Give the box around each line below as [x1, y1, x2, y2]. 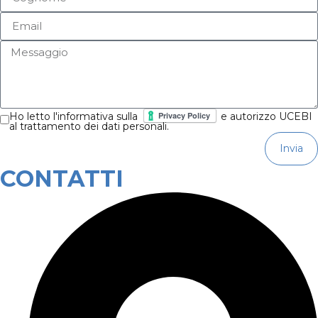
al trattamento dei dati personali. [9, 119, 169, 133]
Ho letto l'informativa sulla [9, 109, 143, 123]
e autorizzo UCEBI [221, 109, 312, 123]
